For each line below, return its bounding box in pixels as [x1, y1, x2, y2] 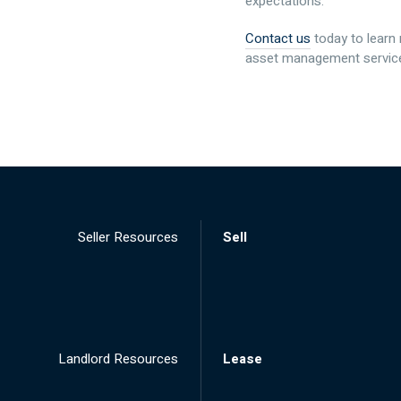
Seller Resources [78, 227, 178, 247]
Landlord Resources [58, 349, 178, 370]
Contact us [245, 29, 311, 48]
